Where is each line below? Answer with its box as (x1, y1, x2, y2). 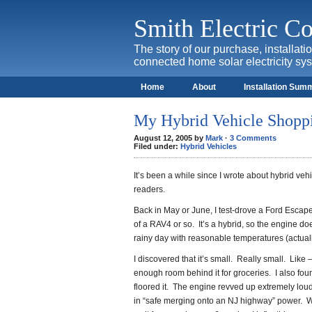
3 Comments (230, 134, 276, 142)
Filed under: (134, 142, 180, 150)
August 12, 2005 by (134, 134, 205, 142)
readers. (134, 185, 165, 194)
